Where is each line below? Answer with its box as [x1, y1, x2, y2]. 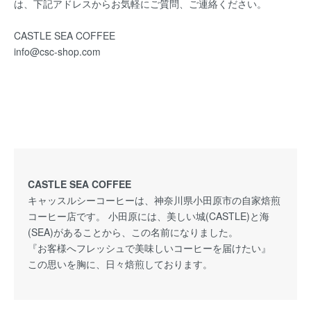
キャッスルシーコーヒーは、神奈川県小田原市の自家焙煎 [28, 193, 280, 207]
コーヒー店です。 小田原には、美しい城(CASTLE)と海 [28, 209, 269, 223]
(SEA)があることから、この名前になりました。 [28, 225, 238, 239]
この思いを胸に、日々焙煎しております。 [28, 257, 212, 271]
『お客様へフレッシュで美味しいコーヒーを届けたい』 [28, 241, 271, 255]
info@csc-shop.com [14, 44, 101, 58]
